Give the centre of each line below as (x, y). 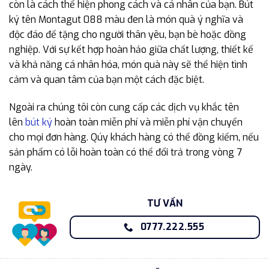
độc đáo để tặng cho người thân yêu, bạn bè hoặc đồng (128, 34)
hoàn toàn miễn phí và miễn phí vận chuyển (147, 122)
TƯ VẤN (165, 204)
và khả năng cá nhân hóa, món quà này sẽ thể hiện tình (128, 64)
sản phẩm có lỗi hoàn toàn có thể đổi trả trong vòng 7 (125, 152)
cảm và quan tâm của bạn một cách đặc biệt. (107, 79)
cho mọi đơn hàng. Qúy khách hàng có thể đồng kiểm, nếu (134, 137)
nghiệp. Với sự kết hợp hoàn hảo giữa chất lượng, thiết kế (131, 49)
